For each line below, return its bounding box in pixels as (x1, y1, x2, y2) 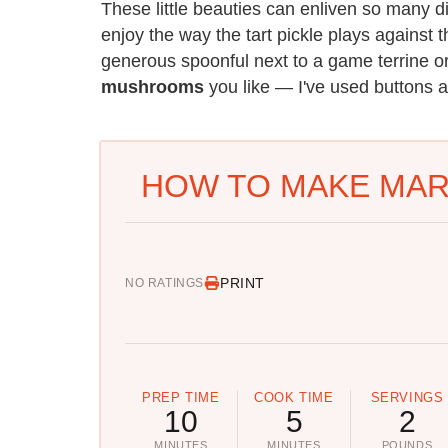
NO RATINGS (125, 276, 204, 291)
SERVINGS (370, 390, 444, 406)
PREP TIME (142, 390, 220, 406)
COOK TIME (254, 390, 334, 406)
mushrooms (101, 76, 204, 97)
